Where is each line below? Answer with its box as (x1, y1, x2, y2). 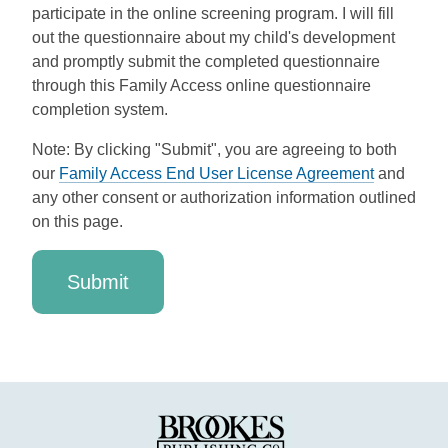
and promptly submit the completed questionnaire (32, 53, 380, 70)
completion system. (32, 101, 168, 118)
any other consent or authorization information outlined (32, 189, 416, 206)
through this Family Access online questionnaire (32, 77, 371, 94)
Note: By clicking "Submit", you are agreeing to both (32, 141, 397, 158)
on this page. (32, 213, 123, 230)
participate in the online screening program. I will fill (32, 5, 394, 22)
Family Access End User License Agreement (59, 165, 374, 182)
